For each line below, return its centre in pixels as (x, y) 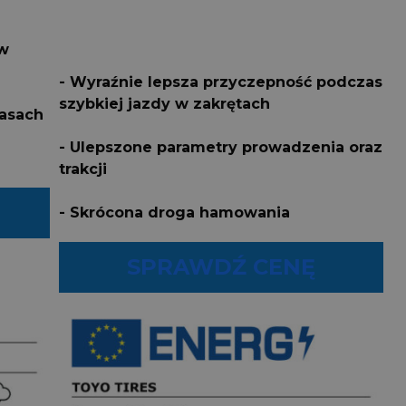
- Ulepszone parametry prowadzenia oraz (220, 148)
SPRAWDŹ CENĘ (221, 267)
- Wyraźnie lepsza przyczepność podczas (220, 82)
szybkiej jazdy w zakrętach (164, 104)
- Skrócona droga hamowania (174, 213)
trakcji (82, 169)
